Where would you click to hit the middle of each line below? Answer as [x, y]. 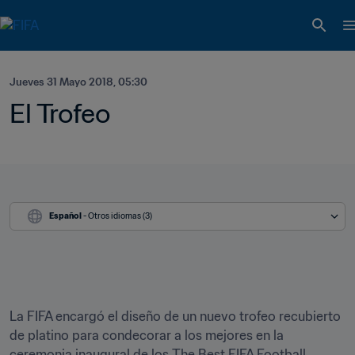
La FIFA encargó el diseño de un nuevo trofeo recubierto [175, 316]
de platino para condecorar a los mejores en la [147, 335]
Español [65, 216]
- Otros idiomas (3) [118, 216]
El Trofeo [60, 113]
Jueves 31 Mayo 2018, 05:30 [78, 82]
